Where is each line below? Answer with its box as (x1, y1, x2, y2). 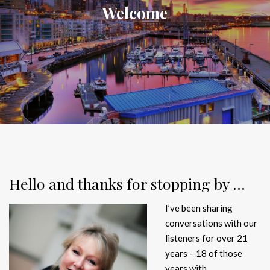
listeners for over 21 (165, 233, 248, 244)
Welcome (102, 2, 168, 24)
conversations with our (165, 218, 257, 229)
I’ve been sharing (165, 202, 233, 214)
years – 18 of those (165, 248, 242, 259)
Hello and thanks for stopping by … (9, 174, 245, 194)
